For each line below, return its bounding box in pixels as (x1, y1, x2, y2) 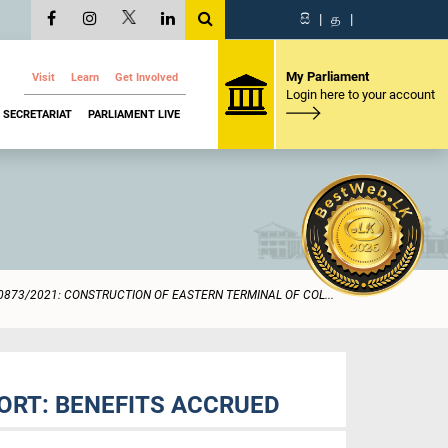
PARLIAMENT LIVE (88, 107, 180, 121)
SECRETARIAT (3, 107, 72, 121)
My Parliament (285, 68, 369, 84)
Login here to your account (285, 86, 435, 102)
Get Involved (115, 71, 178, 84)
